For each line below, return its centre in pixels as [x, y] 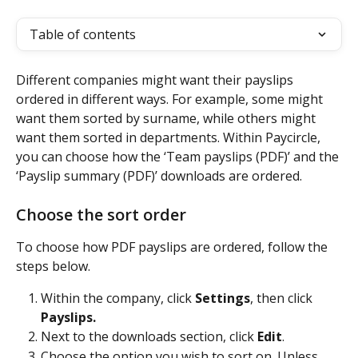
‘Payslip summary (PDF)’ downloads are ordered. [159, 176]
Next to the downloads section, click [149, 337]
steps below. [53, 267]
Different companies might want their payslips [156, 80]
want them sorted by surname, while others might [167, 118]
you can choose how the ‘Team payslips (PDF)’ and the [179, 157]
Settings [223, 298]
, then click [283, 298]
